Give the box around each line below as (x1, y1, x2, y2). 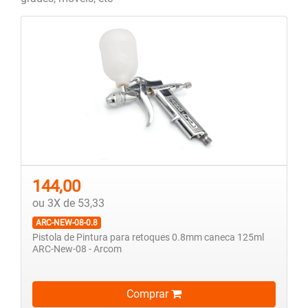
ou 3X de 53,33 (32, 196, 104, 210)
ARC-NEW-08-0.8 (35, 217, 98, 228)
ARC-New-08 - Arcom (32, 243, 122, 255)
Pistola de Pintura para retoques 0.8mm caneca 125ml (32, 231, 264, 243)
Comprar (126, 287, 171, 301)
